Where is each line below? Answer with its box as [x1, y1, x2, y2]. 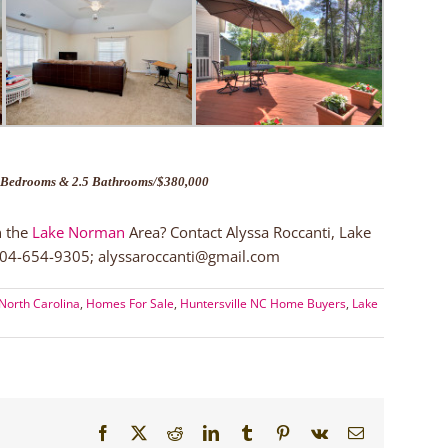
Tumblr [254, 423, 300, 440]
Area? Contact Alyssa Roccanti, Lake [125, 221, 371, 242]
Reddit [182, 423, 224, 440]
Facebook [110, 423, 172, 440]
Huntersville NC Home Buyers [180, 294, 346, 312]
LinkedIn [218, 423, 276, 440]
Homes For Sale [86, 294, 174, 312]
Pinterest [290, 423, 344, 440]
